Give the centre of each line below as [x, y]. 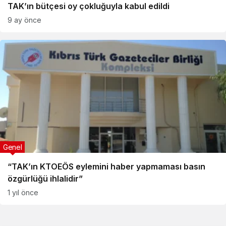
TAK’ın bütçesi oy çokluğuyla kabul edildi [89, 6]
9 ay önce [24, 20]
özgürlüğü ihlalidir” [45, 179]
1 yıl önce [23, 192]
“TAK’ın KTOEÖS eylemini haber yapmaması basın [106, 166]
